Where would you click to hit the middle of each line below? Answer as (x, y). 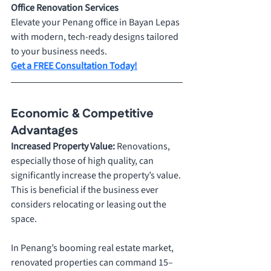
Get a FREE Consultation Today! (74, 66)
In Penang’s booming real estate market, (93, 248)
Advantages (44, 131)
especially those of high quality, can (83, 161)
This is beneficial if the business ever (86, 190)
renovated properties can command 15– (92, 263)
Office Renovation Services (65, 8)
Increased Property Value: (64, 147)
